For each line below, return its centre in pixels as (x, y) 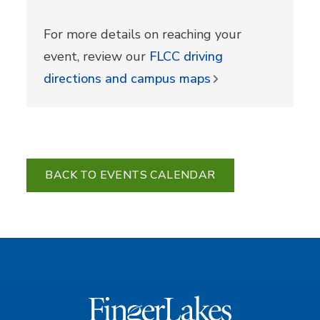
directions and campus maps (127, 78)
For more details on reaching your (143, 34)
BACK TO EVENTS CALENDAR (130, 175)
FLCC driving (186, 56)
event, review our (97, 56)
